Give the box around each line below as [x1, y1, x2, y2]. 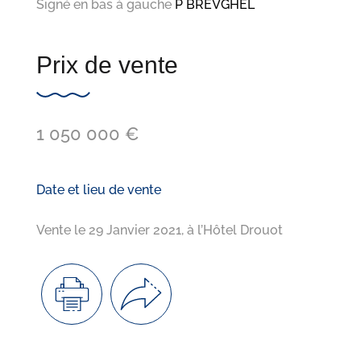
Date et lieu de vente [35, 181, 161, 197]
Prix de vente [35, 51, 178, 78]
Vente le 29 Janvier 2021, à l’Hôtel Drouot [35, 222, 283, 238]
